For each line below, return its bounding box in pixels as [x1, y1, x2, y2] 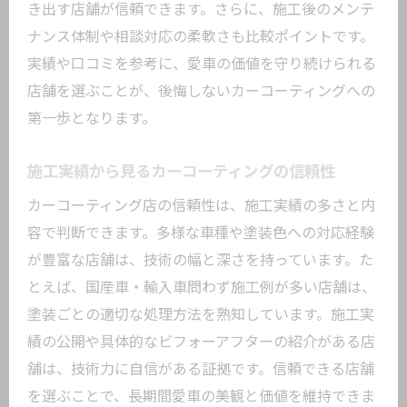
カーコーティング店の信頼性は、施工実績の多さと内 [27, 197, 375, 214]
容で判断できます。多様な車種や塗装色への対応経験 [27, 224, 374, 242]
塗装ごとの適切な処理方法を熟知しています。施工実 [27, 306, 374, 323]
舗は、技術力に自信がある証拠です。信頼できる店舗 [27, 361, 374, 378]
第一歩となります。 [27, 110, 156, 127]
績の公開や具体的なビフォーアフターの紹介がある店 [27, 333, 375, 351]
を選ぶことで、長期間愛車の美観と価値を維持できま [27, 388, 375, 405]
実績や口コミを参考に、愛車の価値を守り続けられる [27, 55, 376, 73]
